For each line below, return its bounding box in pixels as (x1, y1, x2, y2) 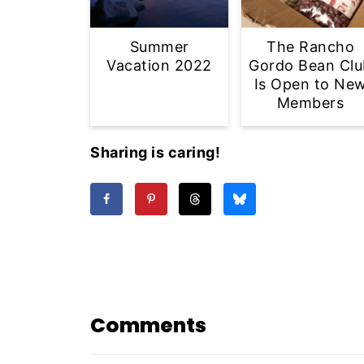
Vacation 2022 (106, 56, 212, 74)
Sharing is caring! (90, 143, 220, 161)
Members (276, 93, 344, 111)
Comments (90, 311, 206, 340)
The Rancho (266, 37, 354, 55)
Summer (129, 37, 189, 55)
